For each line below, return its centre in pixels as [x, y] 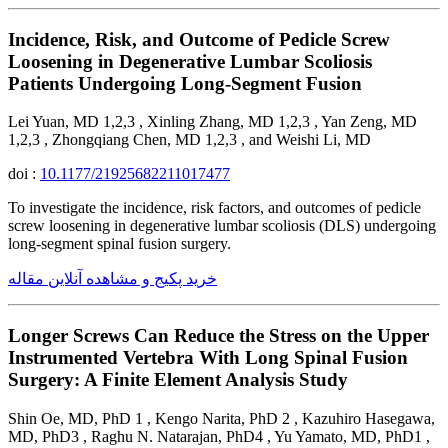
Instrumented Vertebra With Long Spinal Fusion [208, 358]
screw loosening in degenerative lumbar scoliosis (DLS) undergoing [222, 226]
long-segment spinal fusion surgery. [119, 244]
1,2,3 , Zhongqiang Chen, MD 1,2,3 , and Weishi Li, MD [189, 140]
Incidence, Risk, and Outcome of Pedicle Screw [199, 39]
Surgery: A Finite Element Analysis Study [178, 380]
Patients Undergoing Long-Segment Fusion [185, 83]
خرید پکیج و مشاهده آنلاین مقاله [112, 279]
